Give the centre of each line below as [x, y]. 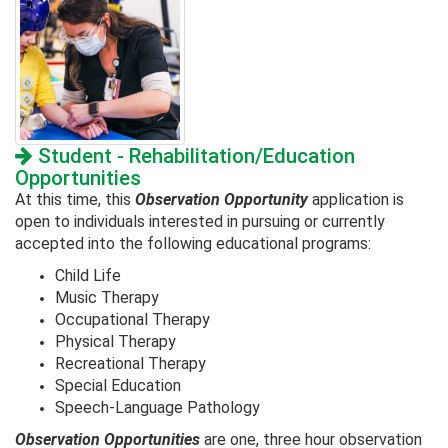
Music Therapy [107, 298]
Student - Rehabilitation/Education [194, 156]
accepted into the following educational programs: [193, 244]
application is [356, 200]
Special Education [118, 386]
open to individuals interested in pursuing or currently [200, 222]
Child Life [88, 276]
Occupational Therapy [132, 320]
